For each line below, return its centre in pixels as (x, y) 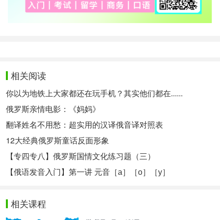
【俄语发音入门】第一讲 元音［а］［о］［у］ (88, 172)
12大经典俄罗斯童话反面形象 (57, 140)
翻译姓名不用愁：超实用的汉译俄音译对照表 (84, 125)
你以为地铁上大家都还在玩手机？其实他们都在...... (94, 93)
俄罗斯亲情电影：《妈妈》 (53, 109)
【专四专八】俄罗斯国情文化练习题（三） (81, 156)
